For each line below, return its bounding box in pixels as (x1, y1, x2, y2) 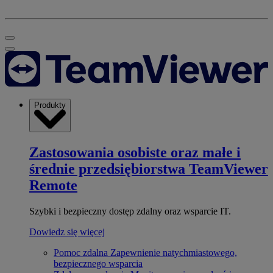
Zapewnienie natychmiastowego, (110, 247, 237, 258)
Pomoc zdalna (54, 247, 108, 258)
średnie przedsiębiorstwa (29, 160, 185, 177)
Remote (29, 177, 77, 193)
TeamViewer (189, 160, 268, 177)
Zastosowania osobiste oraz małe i (29, 144, 241, 160)
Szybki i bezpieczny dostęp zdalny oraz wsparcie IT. (29, 205, 231, 216)
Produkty (34, 100, 66, 110)
